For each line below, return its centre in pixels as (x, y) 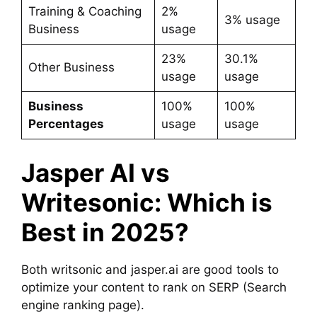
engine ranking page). (83, 305)
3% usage (252, 20)
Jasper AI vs (96, 172)
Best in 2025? (105, 232)
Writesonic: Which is (147, 202)
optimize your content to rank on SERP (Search (154, 287)
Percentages (66, 124)
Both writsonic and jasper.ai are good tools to (150, 269)
